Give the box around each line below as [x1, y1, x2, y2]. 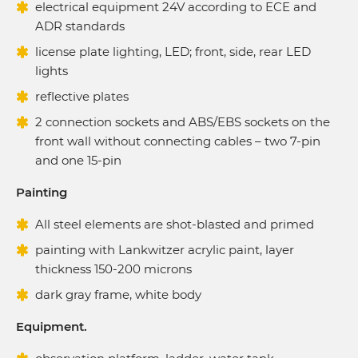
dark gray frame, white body [35, 286, 201, 302]
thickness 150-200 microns [35, 261, 192, 276]
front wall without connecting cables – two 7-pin [35, 133, 320, 149]
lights [35, 62, 68, 78]
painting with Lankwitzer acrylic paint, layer [35, 241, 294, 257]
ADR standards [35, 18, 125, 34]
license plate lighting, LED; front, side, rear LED [35, 43, 311, 59]
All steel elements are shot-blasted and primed [35, 216, 314, 232]
